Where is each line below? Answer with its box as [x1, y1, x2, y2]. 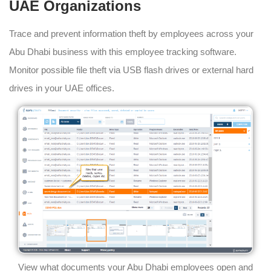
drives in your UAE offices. [9, 83, 114, 94]
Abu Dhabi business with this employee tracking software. [9, 47, 237, 57]
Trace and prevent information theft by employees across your [9, 28, 253, 39]
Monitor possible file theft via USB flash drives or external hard [9, 65, 253, 76]
